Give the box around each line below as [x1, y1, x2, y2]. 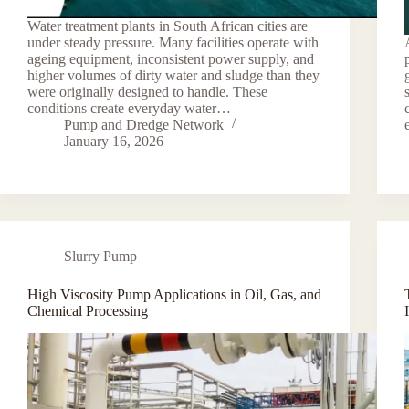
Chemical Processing [27, 302, 148, 319]
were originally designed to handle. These [27, 83, 267, 100]
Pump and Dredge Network [64, 116, 224, 132]
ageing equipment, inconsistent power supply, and [27, 50, 314, 67]
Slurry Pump [64, 247, 137, 264]
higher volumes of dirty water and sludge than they [27, 67, 320, 83]
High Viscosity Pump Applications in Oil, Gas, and [27, 286, 321, 302]
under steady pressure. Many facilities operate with [27, 34, 319, 50]
